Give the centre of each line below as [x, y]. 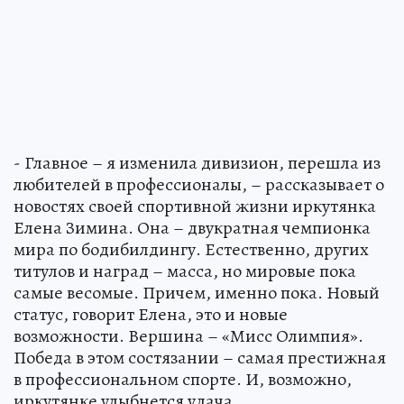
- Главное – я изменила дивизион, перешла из [197, 162]
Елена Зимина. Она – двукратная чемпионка [192, 227]
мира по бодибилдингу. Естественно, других [191, 249]
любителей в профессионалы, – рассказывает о [199, 184]
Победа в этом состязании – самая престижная [200, 357]
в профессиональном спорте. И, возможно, [183, 379]
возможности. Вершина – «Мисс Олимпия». [188, 335]
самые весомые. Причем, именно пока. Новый [197, 292]
